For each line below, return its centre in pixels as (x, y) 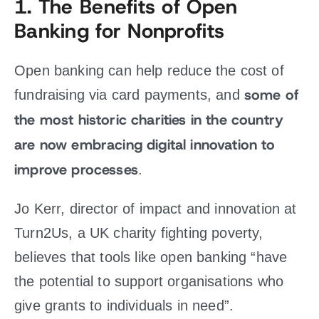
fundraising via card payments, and (129, 95)
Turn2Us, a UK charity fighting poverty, (139, 233)
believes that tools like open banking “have (151, 257)
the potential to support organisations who (149, 281)
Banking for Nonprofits (120, 32)
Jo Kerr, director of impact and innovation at (156, 209)
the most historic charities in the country (149, 120)
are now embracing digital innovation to (145, 145)
